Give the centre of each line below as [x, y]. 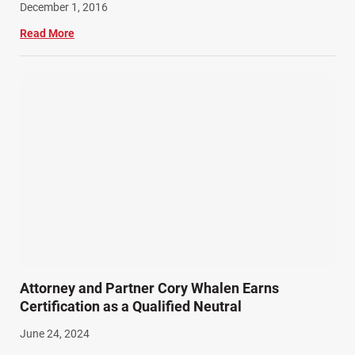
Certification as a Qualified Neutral [131, 307]
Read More [47, 33]
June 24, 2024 [55, 334]
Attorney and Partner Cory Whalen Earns [149, 288]
